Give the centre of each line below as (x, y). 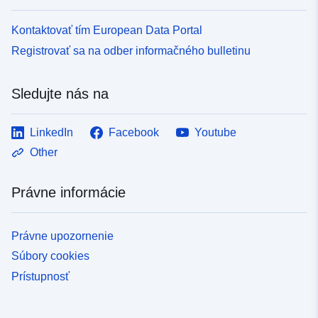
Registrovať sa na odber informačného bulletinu (131, 50)
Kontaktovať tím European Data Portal (107, 30)
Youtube (215, 132)
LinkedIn (51, 132)
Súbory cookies (50, 256)
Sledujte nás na (60, 93)
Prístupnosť (40, 277)
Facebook (134, 132)
